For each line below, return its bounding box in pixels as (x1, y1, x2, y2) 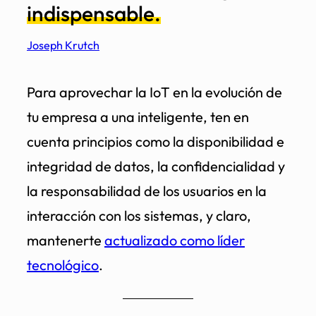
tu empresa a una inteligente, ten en (27, 107, 249, 126)
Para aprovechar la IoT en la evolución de (27, 83, 282, 101)
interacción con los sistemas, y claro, (27, 206, 251, 224)
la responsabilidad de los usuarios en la (27, 181, 267, 200)
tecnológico (27, 255, 99, 274)
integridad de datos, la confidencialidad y (27, 157, 285, 175)
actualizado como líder (104, 231, 245, 249)
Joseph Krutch (27, 37, 99, 52)
